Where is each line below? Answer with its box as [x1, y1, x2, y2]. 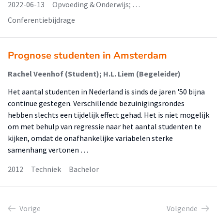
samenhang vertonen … [8, 145, 88, 155]
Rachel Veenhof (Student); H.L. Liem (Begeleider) [8, 69, 181, 78]
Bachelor [69, 164, 99, 174]
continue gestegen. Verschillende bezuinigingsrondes [8, 98, 185, 108]
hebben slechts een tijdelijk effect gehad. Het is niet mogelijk [8, 110, 209, 120]
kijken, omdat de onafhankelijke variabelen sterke [8, 133, 173, 143]
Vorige [19, 203, 41, 213]
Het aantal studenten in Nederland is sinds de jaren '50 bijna [8, 87, 205, 96]
